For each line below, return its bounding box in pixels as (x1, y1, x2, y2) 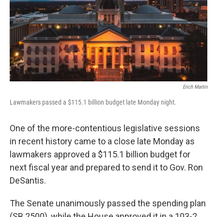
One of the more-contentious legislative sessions (10, 123, 200, 134)
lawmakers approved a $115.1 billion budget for (10, 149, 190, 160)
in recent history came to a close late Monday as (10, 136, 195, 147)
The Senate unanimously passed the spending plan (10, 198, 206, 209)
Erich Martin (183, 84, 207, 91)
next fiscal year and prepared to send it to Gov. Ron (10, 162, 203, 173)
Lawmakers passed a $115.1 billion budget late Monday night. (10, 98, 176, 107)
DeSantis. (10, 175, 46, 186)
